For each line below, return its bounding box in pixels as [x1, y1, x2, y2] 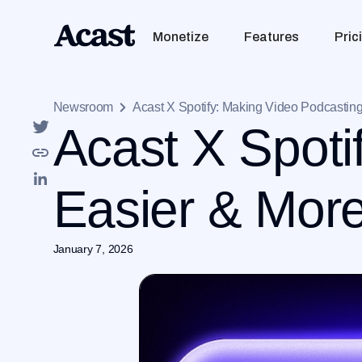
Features [244, 30, 300, 44]
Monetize [153, 30, 209, 44]
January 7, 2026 [53, 242, 133, 255]
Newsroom [53, 100, 114, 114]
